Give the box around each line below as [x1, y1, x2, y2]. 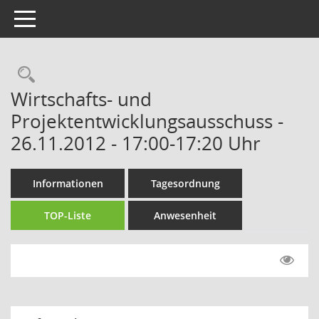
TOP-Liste [44, 209, 91, 222]
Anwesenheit [154, 209, 216, 222]
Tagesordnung [150, 177, 220, 190]
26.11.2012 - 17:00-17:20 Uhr [11, 130, 261, 156]
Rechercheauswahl [34, 63, 182, 86]
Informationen [32, 177, 103, 190]
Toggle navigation [14, 11, 98, 24]
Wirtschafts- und [11, 86, 152, 112]
